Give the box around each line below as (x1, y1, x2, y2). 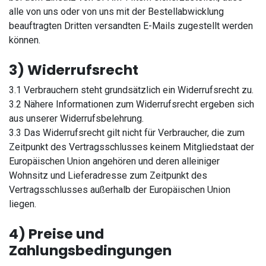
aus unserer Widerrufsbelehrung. (9, 113, 144, 124)
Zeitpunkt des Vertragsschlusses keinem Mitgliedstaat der (9, 141, 254, 153)
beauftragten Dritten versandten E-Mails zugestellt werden (9, 20, 253, 31)
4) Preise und (9, 224, 104, 243)
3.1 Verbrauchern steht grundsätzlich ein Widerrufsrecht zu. (9, 84, 254, 96)
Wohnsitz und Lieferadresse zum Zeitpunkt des (9, 170, 207, 181)
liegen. (9, 198, 36, 210)
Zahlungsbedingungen (9, 240, 172, 260)
